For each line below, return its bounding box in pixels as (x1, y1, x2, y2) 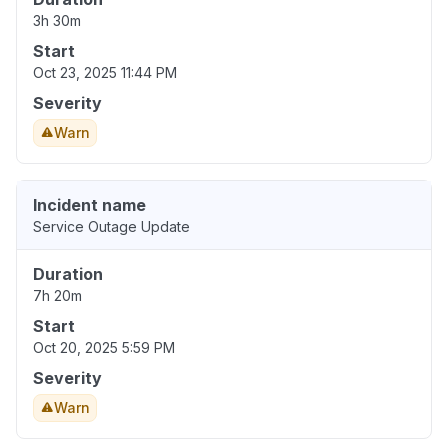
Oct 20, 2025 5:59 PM (33, 339, 175, 357)
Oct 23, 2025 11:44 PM (33, 64, 177, 82)
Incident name (33, 195, 146, 216)
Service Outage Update (33, 218, 190, 236)
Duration (33, 264, 103, 285)
